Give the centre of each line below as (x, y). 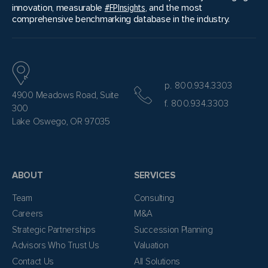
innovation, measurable (58, 8)
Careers (28, 214)
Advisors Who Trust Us (56, 246)
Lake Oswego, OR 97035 (61, 122)
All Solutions (157, 261)
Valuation (151, 246)
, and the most (174, 8)
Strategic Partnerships (54, 229)
